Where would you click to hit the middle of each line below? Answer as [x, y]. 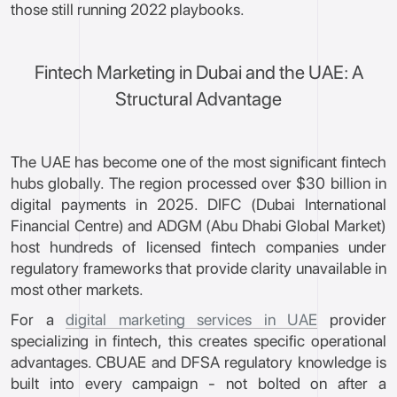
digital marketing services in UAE [192, 319]
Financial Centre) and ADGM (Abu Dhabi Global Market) [198, 226]
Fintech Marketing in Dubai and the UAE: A [198, 72]
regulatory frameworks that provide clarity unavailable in [198, 268]
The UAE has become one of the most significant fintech [198, 162]
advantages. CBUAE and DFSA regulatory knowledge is [198, 362]
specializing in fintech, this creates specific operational [198, 341]
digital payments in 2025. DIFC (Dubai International [198, 204]
